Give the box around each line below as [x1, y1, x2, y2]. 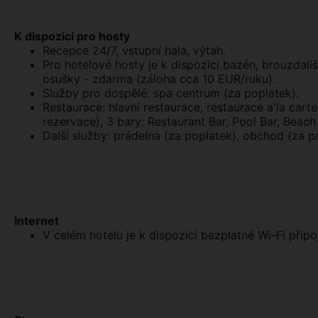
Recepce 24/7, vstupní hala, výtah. [43, 43, 226, 57]
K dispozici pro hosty [14, 29, 130, 43]
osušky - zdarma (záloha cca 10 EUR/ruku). [43, 72, 275, 86]
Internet [14, 214, 59, 228]
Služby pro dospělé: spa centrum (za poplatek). [43, 86, 299, 100]
